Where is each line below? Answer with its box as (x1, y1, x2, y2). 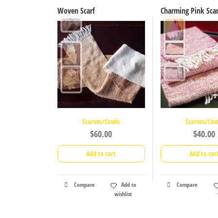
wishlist (114, 190, 132, 199)
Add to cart (86, 149, 116, 159)
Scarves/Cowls (82, 117, 120, 127)
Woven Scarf (57, 5, 95, 16)
